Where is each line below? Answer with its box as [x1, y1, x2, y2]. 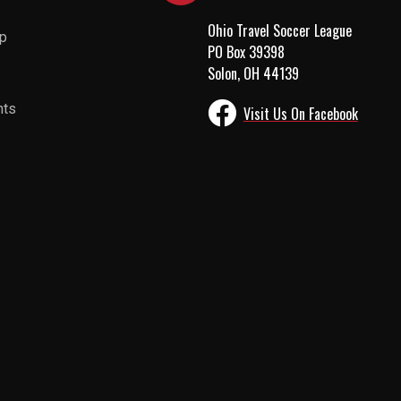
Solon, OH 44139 [207, 63, 299, 84]
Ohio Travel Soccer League [207, 20, 352, 41]
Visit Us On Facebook [243, 102, 358, 124]
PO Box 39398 [207, 41, 285, 63]
